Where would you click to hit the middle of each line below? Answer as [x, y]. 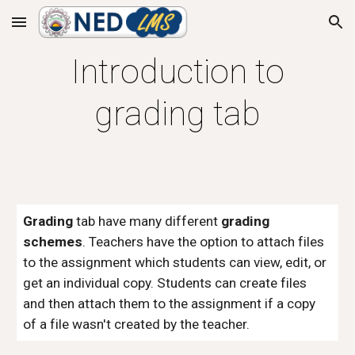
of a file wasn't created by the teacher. [138, 324]
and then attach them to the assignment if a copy [170, 303]
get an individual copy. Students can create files [165, 283]
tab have [103, 221]
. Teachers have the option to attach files [204, 242]
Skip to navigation [293, 29]
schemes [53, 242]
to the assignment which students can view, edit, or [175, 262]
